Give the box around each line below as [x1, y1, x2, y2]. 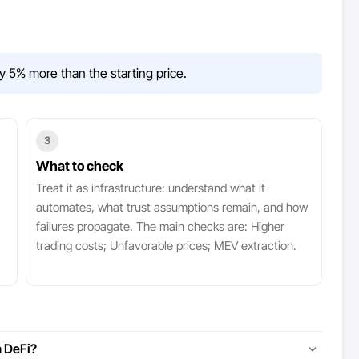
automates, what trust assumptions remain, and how [36, 200, 309, 215]
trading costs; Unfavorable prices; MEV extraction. [36, 238, 297, 253]
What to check [36, 158, 124, 174]
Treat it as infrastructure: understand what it [36, 180, 266, 196]
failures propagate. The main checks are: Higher [36, 219, 285, 234]
